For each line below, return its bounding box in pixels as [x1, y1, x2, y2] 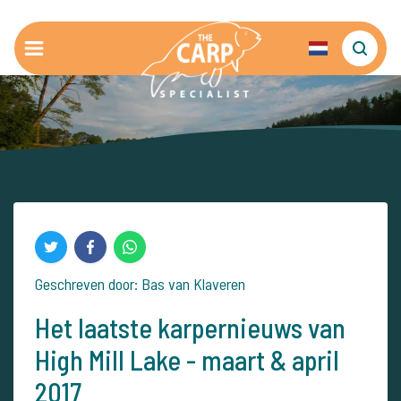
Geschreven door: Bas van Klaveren [35, 274, 245, 294]
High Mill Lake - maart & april [35, 344, 339, 376]
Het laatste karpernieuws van [35, 311, 346, 344]
